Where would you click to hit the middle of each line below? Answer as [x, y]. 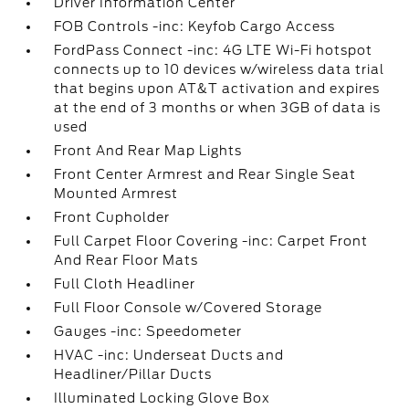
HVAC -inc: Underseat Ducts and [169, 355]
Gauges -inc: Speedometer [148, 331]
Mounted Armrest [116, 194]
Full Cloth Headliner [125, 284]
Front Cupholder [112, 217]
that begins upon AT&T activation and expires [217, 89]
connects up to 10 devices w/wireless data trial [220, 69]
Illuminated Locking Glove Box [163, 398]
